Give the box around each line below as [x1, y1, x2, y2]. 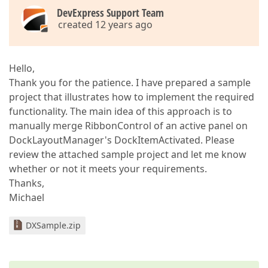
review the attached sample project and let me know [9, 148, 246, 161]
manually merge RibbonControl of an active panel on [9, 119, 248, 132]
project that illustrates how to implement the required [9, 90, 254, 103]
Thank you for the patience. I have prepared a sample [9, 76, 251, 89]
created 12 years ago [58, 18, 153, 31]
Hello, [9, 62, 35, 75]
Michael [9, 191, 44, 204]
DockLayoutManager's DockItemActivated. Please [9, 133, 234, 147]
